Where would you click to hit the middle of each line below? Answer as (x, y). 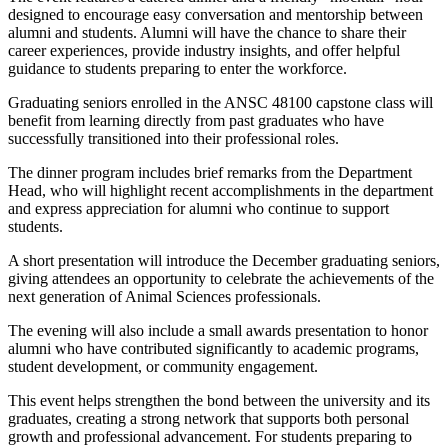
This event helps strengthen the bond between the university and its (219, 400)
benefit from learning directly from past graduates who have (196, 120)
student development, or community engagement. (163, 366)
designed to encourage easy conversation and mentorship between (215, 14)
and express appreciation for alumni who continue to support (198, 208)
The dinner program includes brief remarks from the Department (210, 172)
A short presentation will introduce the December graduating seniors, (224, 260)
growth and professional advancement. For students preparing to (210, 436)
